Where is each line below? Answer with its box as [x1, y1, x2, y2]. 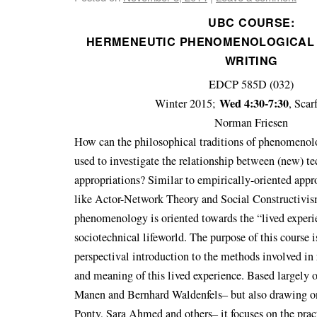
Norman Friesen [214, 115, 289, 131]
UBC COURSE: [208, 14, 294, 31]
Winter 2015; [155, 96, 220, 112]
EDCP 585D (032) [209, 76, 294, 93]
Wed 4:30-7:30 [219, 95, 289, 113]
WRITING [224, 52, 278, 69]
